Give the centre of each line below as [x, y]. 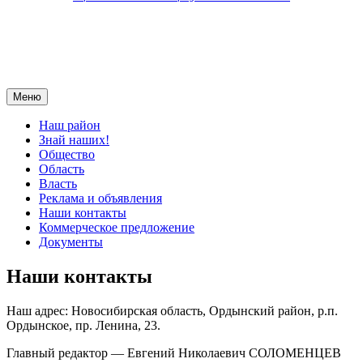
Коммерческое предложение [117, 228]
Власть [58, 184]
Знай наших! [74, 140]
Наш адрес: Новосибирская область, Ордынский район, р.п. [172, 311]
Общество [67, 155]
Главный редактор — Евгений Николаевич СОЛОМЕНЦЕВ [174, 353]
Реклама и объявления [100, 199]
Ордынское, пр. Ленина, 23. [83, 326]
